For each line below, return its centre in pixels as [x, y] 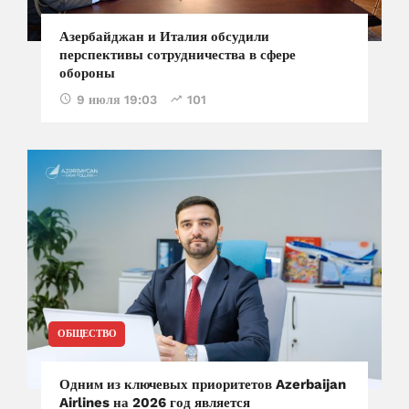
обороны [87, 73]
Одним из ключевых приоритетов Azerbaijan [203, 385]
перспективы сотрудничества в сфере [178, 55]
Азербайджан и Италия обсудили [164, 37]
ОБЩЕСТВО [87, 334]
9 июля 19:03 [117, 100]
